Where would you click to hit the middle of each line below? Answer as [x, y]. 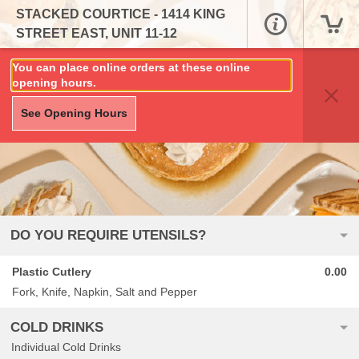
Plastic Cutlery [52, 271]
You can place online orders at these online [131, 67]
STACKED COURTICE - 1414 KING [121, 14]
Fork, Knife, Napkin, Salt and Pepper [105, 291]
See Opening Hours [74, 113]
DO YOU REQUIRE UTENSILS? [109, 236]
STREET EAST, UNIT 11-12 [97, 33]
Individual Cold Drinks [66, 347]
